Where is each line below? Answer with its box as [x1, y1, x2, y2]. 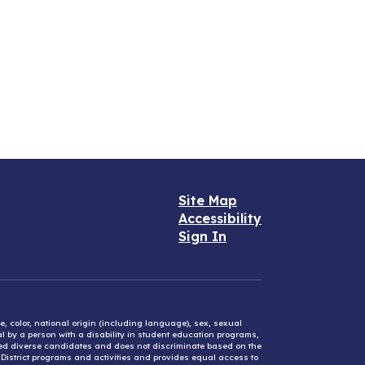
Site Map [178, 192, 237, 209]
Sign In [178, 228, 226, 244]
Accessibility [178, 210, 262, 226]
